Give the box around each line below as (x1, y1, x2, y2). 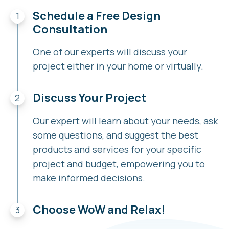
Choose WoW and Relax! (32, 201, 165, 217)
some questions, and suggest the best (32, 128, 198, 141)
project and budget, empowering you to (32, 157, 205, 170)
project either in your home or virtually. (32, 60, 203, 73)
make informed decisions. (32, 171, 145, 184)
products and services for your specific (32, 143, 201, 155)
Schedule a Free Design (32, 8, 161, 24)
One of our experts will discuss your (32, 45, 187, 58)
